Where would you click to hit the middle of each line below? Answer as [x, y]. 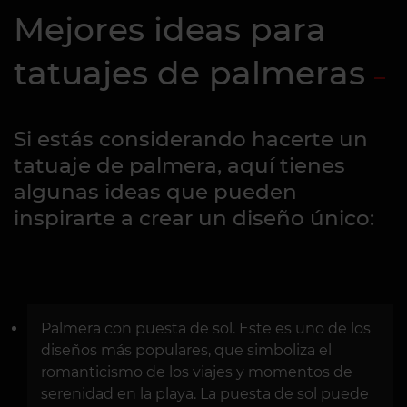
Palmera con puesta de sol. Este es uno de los [206, 329]
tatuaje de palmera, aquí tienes [179, 166]
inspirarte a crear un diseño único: [194, 218]
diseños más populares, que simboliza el [186, 351]
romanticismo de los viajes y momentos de [197, 372]
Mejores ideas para [170, 30]
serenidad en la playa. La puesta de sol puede [205, 394]
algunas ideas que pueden [155, 192]
